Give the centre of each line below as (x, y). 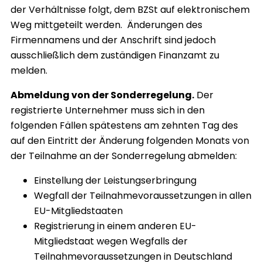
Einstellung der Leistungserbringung (115, 181)
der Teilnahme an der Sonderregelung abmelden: (124, 156)
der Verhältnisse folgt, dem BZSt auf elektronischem (130, 10)
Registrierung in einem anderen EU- (115, 226)
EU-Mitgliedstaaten (78, 211)
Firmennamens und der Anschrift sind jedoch (113, 40)
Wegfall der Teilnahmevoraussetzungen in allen (143, 196)
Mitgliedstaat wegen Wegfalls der (111, 242)
